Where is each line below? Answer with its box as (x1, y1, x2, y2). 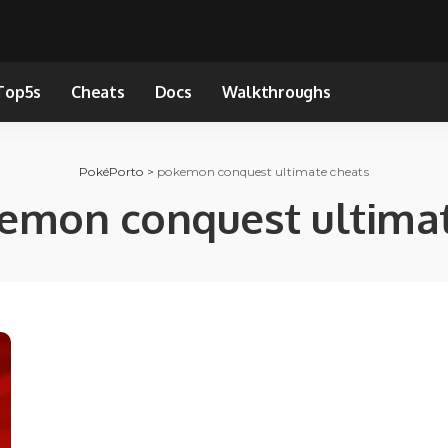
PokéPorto (79, 163, 144, 179)
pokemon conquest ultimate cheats (157, 163, 369, 179)
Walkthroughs (221, 81, 331, 102)
